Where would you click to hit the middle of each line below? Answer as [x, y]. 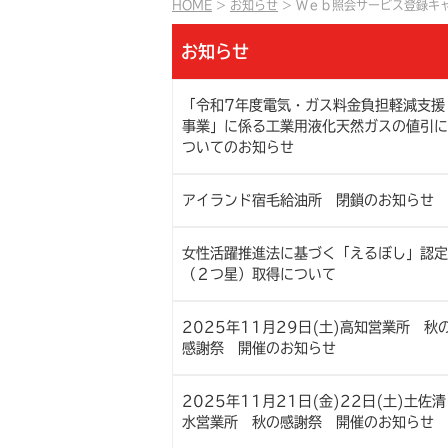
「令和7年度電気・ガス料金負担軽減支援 [313, 105]
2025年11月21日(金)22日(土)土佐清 [313, 401]
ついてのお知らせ [237, 147]
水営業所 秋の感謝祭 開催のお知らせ [307, 422]
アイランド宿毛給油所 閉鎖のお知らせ [307, 200]
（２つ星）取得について [258, 274]
